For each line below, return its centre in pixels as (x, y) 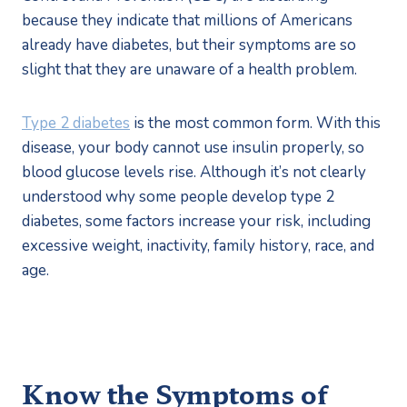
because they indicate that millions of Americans (187, 20)
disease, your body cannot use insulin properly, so (193, 147)
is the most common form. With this (255, 123)
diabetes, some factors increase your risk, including (196, 221)
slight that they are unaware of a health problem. (189, 69)
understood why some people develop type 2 (178, 196)
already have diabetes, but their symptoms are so (189, 45)
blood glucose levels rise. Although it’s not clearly (194, 172)
